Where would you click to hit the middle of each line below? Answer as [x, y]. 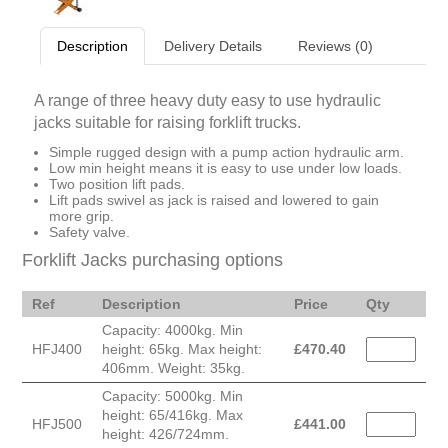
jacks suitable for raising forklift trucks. [167, 123]
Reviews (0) [335, 46]
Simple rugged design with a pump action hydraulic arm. [226, 152]
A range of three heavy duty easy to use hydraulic [207, 101]
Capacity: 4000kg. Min [172, 330]
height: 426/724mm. [165, 434]
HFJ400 [57, 349]
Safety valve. [89, 232]
